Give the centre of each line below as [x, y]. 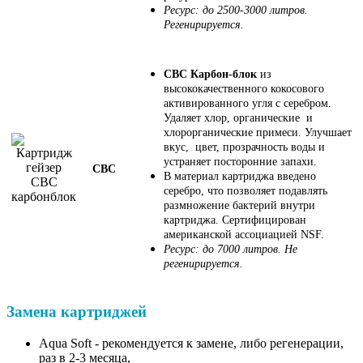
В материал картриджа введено [240, 176]
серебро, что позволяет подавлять [246, 190]
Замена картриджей [77, 312]
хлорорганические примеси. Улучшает [258, 132]
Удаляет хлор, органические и [238, 117]
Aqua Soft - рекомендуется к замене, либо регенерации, [191, 344]
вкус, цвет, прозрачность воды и [244, 147]
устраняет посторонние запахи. [240, 161]
